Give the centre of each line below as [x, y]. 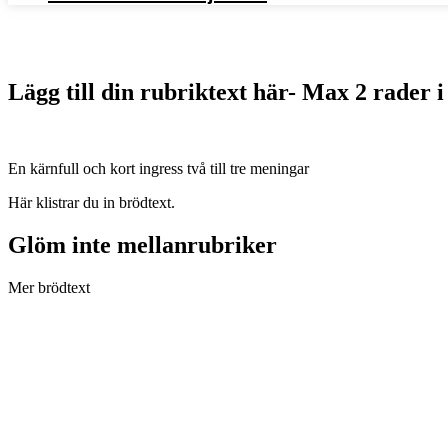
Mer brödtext [49, 287]
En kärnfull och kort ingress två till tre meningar [158, 168]
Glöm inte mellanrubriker [142, 244]
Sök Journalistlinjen [77, 29]
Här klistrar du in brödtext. [91, 202]
